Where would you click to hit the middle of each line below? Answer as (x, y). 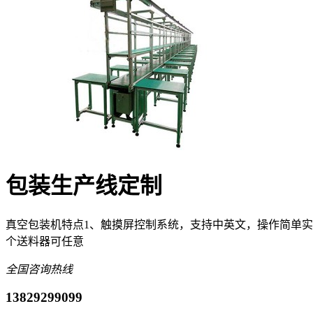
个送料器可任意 (45, 241)
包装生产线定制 (84, 186)
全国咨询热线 (39, 269)
